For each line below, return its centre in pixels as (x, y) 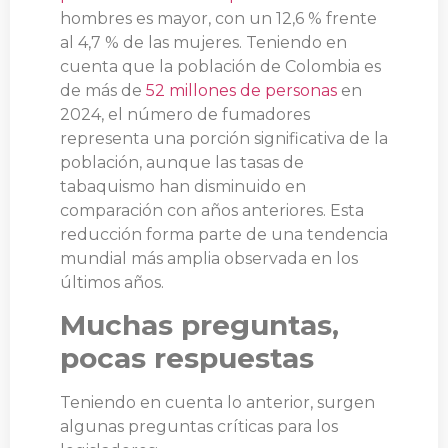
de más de (103, 90)
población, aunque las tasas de (182, 162)
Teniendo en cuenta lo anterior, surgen (217, 403)
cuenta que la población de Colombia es (220, 66)
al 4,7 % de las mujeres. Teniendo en (203, 42)
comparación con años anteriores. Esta (212, 210)
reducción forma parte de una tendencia (224, 234)
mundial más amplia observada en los (209, 258)
